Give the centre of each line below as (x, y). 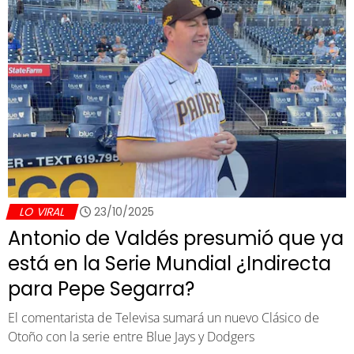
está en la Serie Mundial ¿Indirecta (169, 264)
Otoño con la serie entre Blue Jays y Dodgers (131, 337)
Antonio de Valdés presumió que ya (176, 239)
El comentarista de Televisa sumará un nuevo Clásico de (164, 318)
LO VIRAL (42, 212)
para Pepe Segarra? (101, 289)
